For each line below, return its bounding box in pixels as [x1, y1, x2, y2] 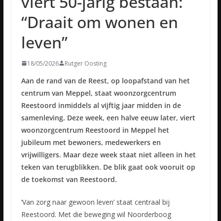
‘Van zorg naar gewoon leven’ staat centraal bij [21, 197, 170, 207]
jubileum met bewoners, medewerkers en [21, 137, 161, 147]
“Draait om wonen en [21, 11, 178, 33]
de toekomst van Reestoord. [21, 174, 117, 184]
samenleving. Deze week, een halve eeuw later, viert [21, 112, 195, 122]
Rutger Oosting [64, 59, 107, 68]
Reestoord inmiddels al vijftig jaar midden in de [21, 100, 181, 110]
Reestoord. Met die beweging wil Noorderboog [21, 209, 171, 219]
